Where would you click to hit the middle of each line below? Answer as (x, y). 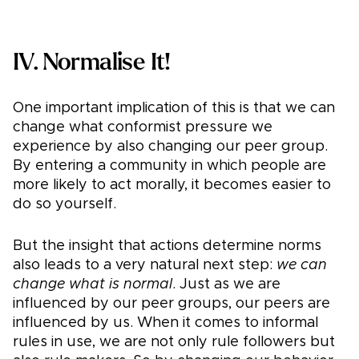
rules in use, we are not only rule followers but (174, 343)
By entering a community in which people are (169, 166)
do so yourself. (65, 205)
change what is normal (93, 285)
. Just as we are (226, 285)
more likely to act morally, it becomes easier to (172, 186)
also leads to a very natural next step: (145, 266)
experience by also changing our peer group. (170, 147)
